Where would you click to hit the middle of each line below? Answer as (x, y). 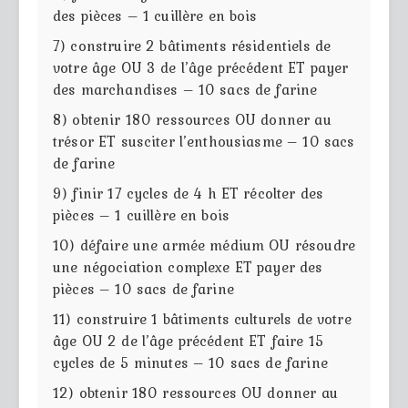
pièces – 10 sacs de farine (143, 288)
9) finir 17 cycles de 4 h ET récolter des (189, 193)
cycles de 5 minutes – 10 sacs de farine (190, 362)
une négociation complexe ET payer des (188, 266)
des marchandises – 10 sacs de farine (185, 89)
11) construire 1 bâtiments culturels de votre (202, 318)
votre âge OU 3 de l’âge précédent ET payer (201, 67)
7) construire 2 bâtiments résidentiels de (192, 45)
